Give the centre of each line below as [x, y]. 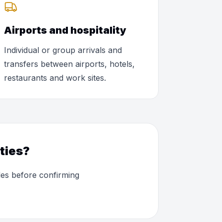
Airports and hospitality [65, 30]
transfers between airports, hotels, [69, 64]
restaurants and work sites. [55, 78]
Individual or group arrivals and [63, 50]
